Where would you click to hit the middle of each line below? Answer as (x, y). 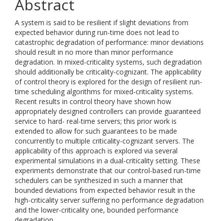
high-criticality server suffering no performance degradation (109, 200)
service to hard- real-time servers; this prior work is (96, 121)
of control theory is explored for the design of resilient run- (109, 82)
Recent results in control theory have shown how (93, 101)
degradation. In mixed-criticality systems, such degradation (108, 62)
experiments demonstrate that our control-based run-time (108, 170)
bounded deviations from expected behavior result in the (105, 190)
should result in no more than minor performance (94, 52)
